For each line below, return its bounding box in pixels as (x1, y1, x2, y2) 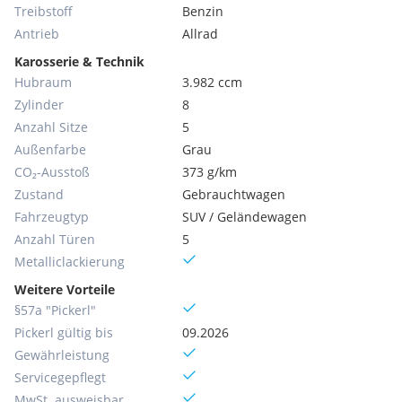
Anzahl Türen (14, 231, 95, 248)
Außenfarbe (14, 141, 86, 158)
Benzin (182, 3, 224, 20)
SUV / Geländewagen (182, 208, 308, 225)
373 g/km (182, 163, 238, 180)
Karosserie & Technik (14, 53, 144, 70)
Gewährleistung (14, 346, 109, 363)
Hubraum (14, 74, 72, 91)
